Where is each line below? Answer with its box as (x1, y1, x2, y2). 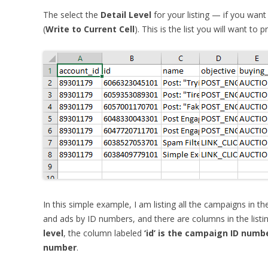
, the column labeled (63, 227, 144, 239)
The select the (43, 9, 100, 20)
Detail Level (100, 9, 151, 20)
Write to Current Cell (45, 23, 135, 35)
